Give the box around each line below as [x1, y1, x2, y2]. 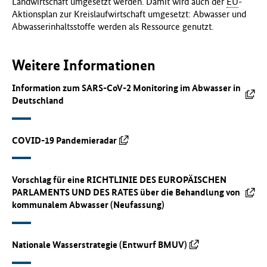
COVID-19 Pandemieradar [12, 134, 117, 146]
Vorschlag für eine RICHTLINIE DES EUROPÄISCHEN [12, 174, 226, 186]
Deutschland [12, 95, 64, 107]
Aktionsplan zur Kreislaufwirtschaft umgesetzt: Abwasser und [12, 8, 246, 20]
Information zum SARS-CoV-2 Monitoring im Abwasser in [12, 82, 241, 94]
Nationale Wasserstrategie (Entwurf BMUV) [12, 238, 187, 250]
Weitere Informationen [12, 56, 156, 74]
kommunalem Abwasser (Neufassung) [12, 199, 164, 211]
